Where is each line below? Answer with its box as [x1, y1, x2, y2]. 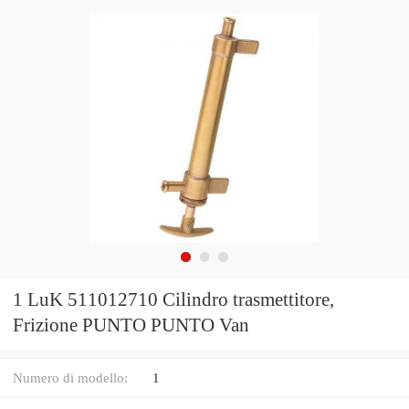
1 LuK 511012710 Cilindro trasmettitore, [13, 288, 334, 311]
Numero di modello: [13, 369, 128, 385]
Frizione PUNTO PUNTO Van [13, 314, 249, 337]
